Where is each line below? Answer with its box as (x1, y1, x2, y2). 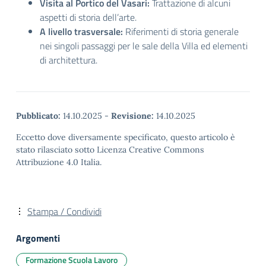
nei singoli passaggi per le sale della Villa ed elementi (40, 39, 248, 53)
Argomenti (16, 231, 60, 245)
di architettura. (40, 53, 97, 67)
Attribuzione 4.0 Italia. (16, 157, 102, 167)
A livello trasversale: (40, 24, 123, 39)
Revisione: (111, 110, 154, 121)
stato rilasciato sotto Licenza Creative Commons (16, 144, 204, 155)
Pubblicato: (16, 110, 61, 121)
